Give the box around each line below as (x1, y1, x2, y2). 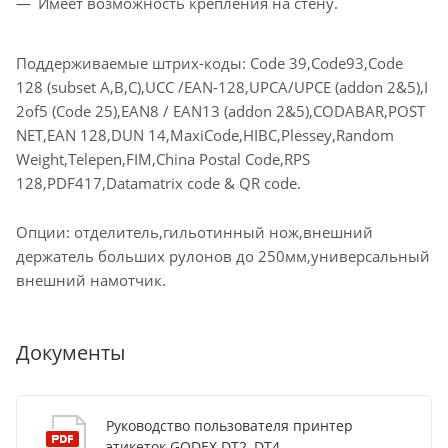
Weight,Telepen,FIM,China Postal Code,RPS (16, 149, 310, 170)
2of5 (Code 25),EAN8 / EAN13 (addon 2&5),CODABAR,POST (16, 101, 425, 122)
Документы (16, 339, 125, 367)
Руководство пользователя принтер (106, 416, 353, 436)
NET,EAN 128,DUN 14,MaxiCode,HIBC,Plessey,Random (16, 125, 394, 146)
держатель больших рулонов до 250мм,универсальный (16, 246, 430, 267)
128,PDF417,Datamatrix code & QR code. (16, 173, 301, 194)
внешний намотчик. (16, 270, 170, 291)
